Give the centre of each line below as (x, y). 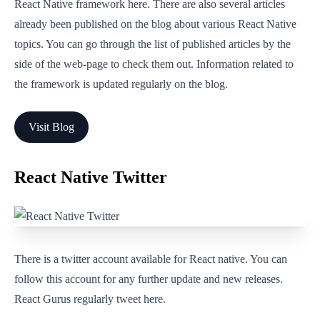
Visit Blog (51, 127)
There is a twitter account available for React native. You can (151, 259)
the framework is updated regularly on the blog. (121, 84)
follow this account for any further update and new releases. (149, 279)
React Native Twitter (91, 177)
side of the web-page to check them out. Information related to (154, 64)
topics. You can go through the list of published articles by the (152, 44)
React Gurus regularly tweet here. (90, 299)
